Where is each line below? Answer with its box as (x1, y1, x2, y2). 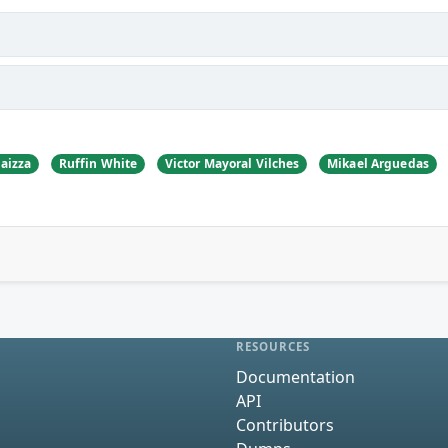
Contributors (236, 413, 334, 436)
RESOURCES (236, 339, 311, 354)
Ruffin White (58, 154, 138, 172)
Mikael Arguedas (327, 154, 429, 172)
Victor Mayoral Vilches (164, 154, 300, 172)
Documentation (236, 365, 355, 388)
